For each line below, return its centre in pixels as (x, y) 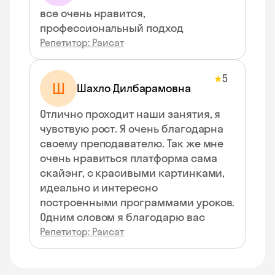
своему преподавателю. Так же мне (132, 143)
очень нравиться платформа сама (129, 158)
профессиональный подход (112, 28)
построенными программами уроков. (137, 202)
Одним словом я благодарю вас (122, 217)
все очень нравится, (93, 13)
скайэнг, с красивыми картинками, (133, 173)
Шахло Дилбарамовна (134, 88)
